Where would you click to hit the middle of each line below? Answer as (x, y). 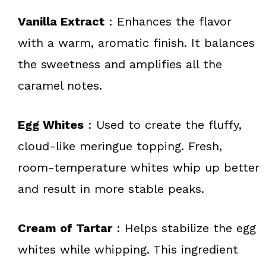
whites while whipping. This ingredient (128, 249)
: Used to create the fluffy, (163, 124)
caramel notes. (60, 85)
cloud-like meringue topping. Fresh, (120, 146)
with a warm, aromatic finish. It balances (136, 42)
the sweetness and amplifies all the (120, 64)
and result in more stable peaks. (111, 189)
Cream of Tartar (65, 228)
